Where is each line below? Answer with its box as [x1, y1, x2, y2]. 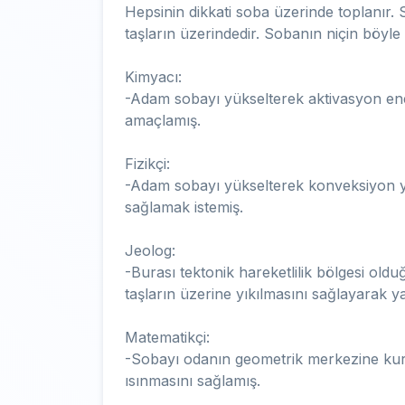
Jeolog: [125, 241, 175, 259]
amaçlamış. [125, 111, 201, 129]
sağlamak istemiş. [125, 198, 243, 216]
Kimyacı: [125, 68, 182, 86]
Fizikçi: [125, 155, 170, 173]
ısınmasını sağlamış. [125, 372, 260, 390]
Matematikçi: [125, 328, 210, 346]
